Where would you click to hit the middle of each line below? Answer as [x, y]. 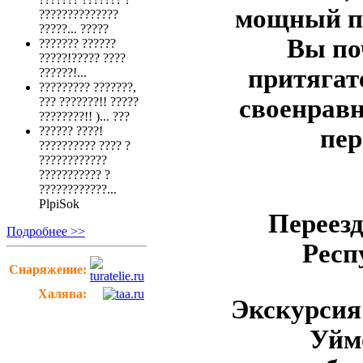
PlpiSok [59, 204]
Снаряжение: [48, 270]
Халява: [62, 294]
